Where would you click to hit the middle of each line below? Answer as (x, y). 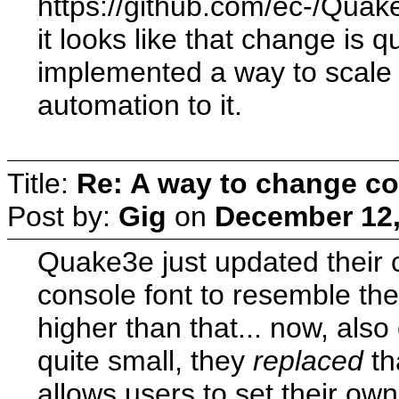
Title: (42, 183)
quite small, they (146, 360)
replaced (309, 360)
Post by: (63, 216)
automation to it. (140, 105)
